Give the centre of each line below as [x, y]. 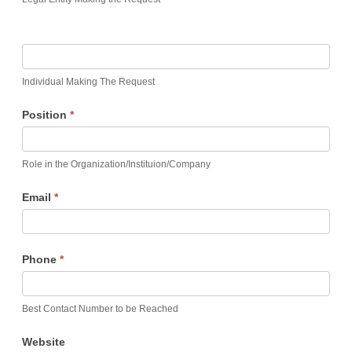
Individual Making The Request [88, 81]
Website [44, 341]
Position [46, 114]
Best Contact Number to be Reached [100, 308]
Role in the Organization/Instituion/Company [116, 164]
